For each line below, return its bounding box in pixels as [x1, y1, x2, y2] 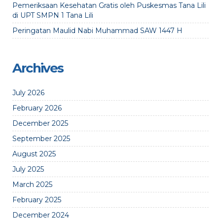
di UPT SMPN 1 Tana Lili [12, 11, 93, 20]
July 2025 [12, 165, 44, 174]
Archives [12, 60, 63, 76]
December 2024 [12, 211, 69, 220]
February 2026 [12, 104, 62, 112]
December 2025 [12, 119, 68, 128]
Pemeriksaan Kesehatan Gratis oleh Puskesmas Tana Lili [12, 1, 206, 10]
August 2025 [12, 149, 56, 158]
